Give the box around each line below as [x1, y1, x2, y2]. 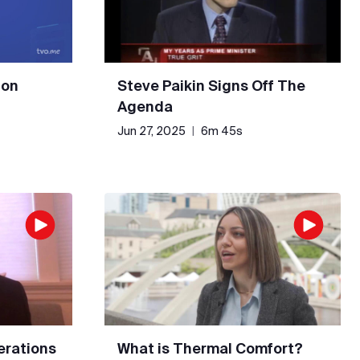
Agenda [117, 97, 173, 115]
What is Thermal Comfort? [117, 340, 303, 358]
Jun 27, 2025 [117, 124, 186, 137]
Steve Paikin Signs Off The [117, 76, 305, 94]
